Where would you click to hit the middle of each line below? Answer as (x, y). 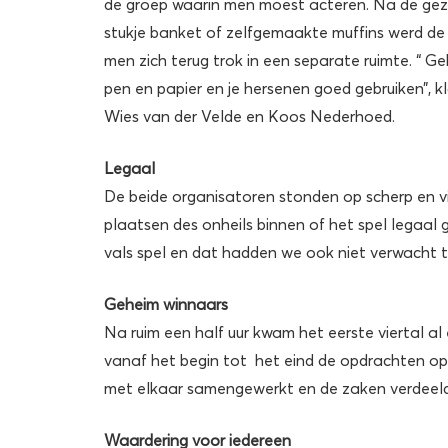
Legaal (129, 167)
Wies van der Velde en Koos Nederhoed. (249, 115)
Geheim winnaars (166, 303)
